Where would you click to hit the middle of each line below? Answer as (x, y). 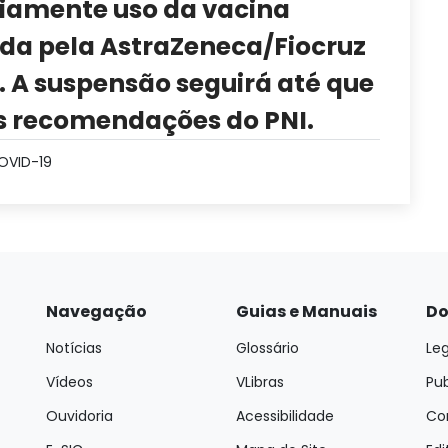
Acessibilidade (285, 416)
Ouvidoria (79, 416)
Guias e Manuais (306, 311)
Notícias (74, 348)
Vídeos (69, 382)
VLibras (260, 382)
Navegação (96, 311)
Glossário (267, 348)
